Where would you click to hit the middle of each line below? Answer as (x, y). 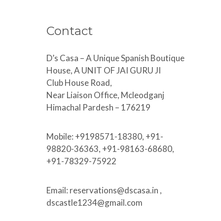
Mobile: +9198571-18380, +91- (105, 137)
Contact (70, 31)
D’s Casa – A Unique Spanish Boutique (115, 58)
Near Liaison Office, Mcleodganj (105, 95)
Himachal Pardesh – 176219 (98, 108)
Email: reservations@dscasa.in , (104, 190)
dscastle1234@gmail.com (94, 203)
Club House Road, (79, 83)
